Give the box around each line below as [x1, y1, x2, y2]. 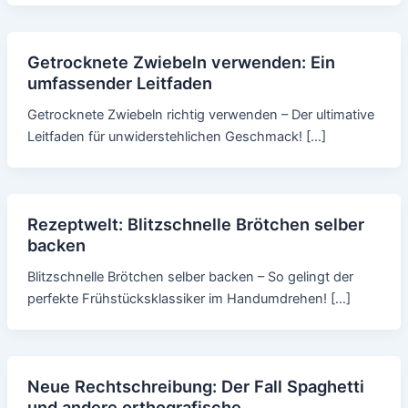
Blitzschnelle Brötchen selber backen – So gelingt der [26, 268, 353, 285]
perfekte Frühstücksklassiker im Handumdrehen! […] [26, 290, 351, 307]
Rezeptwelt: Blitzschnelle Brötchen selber [26, 213, 364, 234]
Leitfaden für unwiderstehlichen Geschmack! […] [26, 127, 326, 145]
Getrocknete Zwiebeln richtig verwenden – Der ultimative [26, 106, 374, 123]
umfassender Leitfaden [26, 72, 212, 93]
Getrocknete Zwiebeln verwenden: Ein [26, 51, 335, 72]
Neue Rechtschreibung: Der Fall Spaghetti [26, 375, 364, 396]
